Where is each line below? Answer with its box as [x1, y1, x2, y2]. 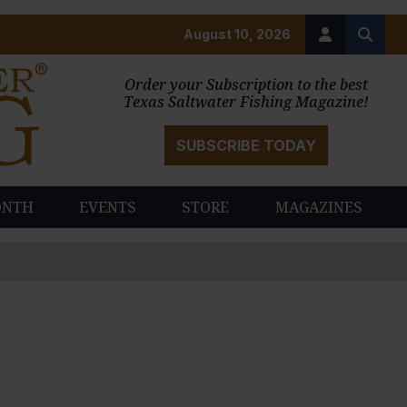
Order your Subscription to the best [124, 74, 368, 94]
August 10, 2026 [184, 26, 291, 42]
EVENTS [79, 197, 137, 218]
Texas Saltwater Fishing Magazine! [124, 91, 369, 112]
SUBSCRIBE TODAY [176, 135, 316, 154]
